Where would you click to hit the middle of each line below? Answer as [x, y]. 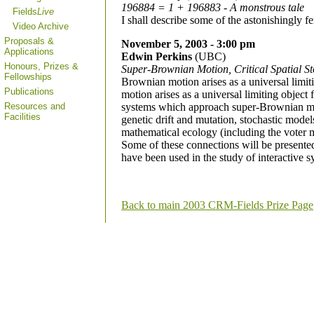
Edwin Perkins [157, 56]
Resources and [35, 106]
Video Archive [41, 26]
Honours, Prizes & [41, 66]
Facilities [22, 117]
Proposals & [29, 41]
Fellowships [28, 77]
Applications [29, 52]
